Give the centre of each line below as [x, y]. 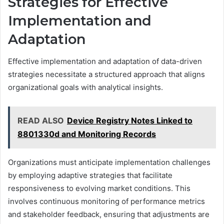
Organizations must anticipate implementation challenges [109, 162]
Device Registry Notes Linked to [130, 121]
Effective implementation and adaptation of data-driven [105, 61]
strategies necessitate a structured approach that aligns [106, 74]
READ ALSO [41, 121]
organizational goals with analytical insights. [85, 87]
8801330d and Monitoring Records [87, 134]
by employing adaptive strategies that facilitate [90, 175]
